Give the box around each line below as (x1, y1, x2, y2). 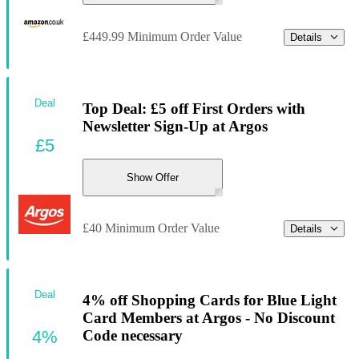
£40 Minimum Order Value (83, 221, 220, 236)
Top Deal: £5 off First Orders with (83, 99, 305, 117)
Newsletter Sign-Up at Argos (83, 117, 268, 135)
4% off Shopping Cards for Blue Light (83, 292, 337, 309)
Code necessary (83, 327, 183, 345)
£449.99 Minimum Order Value (83, 30, 242, 44)
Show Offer (127, 171, 179, 184)
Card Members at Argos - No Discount (83, 309, 335, 327)
